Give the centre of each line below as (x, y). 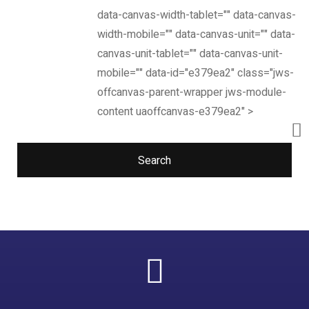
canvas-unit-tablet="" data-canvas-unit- (190, 54)
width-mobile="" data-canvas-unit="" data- (197, 34)
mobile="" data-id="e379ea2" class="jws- (196, 73)
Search (154, 161)
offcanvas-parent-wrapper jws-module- (192, 92)
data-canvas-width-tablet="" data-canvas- (197, 15)
